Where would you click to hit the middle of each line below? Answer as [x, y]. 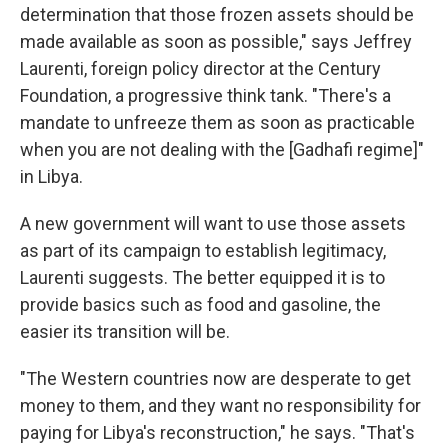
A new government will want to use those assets [213, 224]
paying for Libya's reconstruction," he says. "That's [217, 433]
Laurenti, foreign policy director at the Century [200, 69]
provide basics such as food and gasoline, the [200, 305]
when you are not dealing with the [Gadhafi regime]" [222, 150]
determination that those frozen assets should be [217, 15]
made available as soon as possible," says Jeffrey [216, 42]
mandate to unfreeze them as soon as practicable [217, 123]
